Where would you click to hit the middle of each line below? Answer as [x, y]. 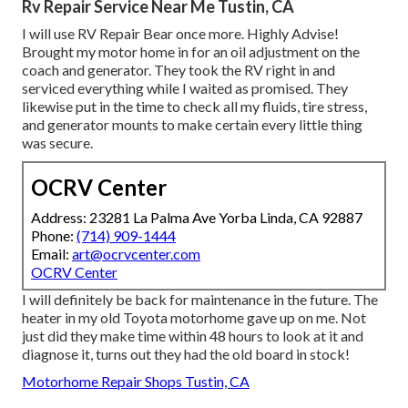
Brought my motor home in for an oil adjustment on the [191, 51]
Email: [51, 253]
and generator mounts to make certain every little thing [192, 124]
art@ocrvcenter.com [136, 253]
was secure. [57, 142]
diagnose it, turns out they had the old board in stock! [186, 353]
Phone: [54, 235]
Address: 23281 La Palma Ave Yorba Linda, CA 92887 [197, 217]
